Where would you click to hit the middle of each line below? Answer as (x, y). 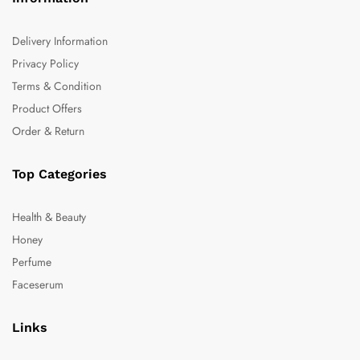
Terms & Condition (57, 86)
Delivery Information (60, 41)
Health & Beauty (49, 217)
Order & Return (48, 131)
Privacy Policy (45, 63)
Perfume (32, 262)
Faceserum (38, 284)
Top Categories (59, 174)
